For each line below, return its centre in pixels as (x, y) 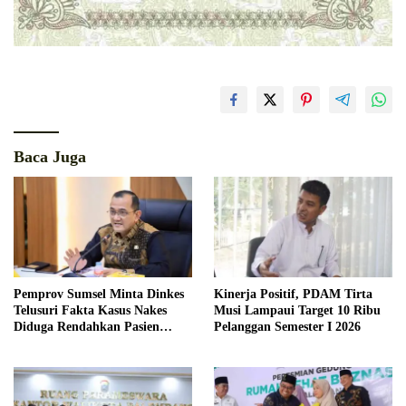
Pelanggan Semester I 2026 (287, 327)
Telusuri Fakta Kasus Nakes (90, 311)
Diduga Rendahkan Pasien (87, 327)
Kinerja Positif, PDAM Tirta (293, 295)
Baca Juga (50, 157)
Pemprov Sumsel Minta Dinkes (99, 295)
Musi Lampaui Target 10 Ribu (297, 311)
